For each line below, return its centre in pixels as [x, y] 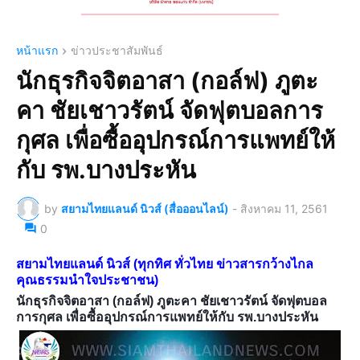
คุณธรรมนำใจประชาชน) [87, 280]
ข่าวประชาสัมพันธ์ [117, 50]
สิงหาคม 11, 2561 [284, 209]
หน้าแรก [37, 50]
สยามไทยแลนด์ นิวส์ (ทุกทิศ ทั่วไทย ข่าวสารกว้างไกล [165, 264]
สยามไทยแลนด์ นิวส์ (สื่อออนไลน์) [145, 209]
